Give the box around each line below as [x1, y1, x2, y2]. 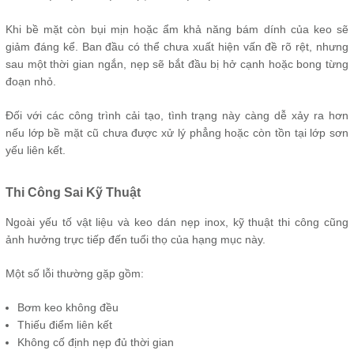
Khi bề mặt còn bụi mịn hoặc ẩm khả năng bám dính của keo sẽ [6, 23, 348, 36]
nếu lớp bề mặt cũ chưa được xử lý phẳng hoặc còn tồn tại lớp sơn [6, 126, 348, 139]
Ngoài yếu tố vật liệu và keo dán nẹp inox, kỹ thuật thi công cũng [6, 216, 348, 228]
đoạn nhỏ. [6, 75, 56, 88]
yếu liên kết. [6, 144, 66, 156]
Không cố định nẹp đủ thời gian [17, 336, 174, 348]
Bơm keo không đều [17, 301, 119, 314]
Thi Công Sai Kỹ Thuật [6, 186, 141, 199]
